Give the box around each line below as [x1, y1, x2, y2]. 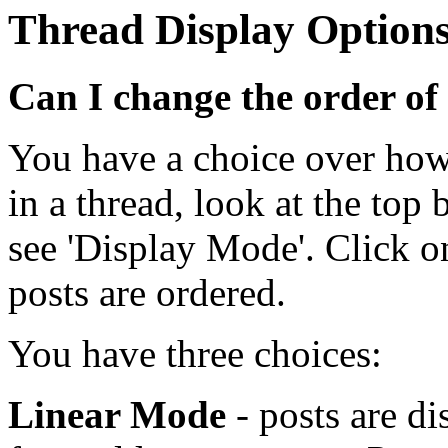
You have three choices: [8, 332, 382, 376]
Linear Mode [8, 393, 226, 437]
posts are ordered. [8, 271, 286, 315]
